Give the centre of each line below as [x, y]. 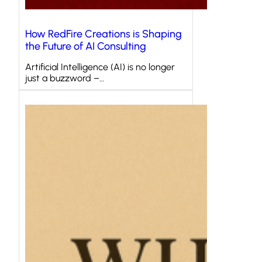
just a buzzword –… [65, 78]
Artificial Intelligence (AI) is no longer [100, 67]
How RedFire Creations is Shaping [104, 34]
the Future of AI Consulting [86, 46]
